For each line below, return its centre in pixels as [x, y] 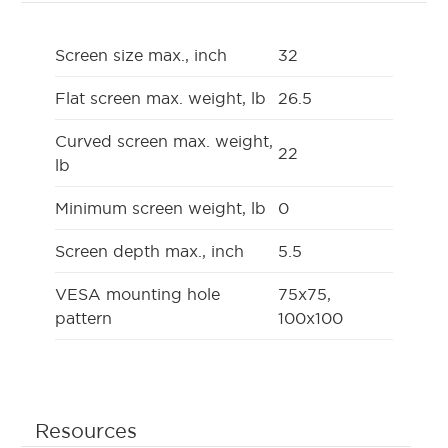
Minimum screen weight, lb [160, 207]
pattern [83, 317]
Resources [86, 430]
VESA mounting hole [137, 293]
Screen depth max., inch [149, 250]
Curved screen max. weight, [164, 140]
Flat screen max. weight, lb [160, 97]
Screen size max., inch [141, 54]
